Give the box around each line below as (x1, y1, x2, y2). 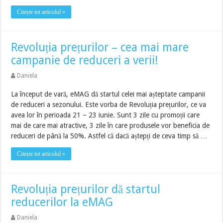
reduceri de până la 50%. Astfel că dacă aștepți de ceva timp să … (11, 132, 208, 140)
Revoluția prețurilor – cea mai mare (11, 41, 189, 54)
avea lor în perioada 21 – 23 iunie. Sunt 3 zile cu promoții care (11, 111, 200, 119)
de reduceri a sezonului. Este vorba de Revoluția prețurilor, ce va (11, 101, 207, 109)
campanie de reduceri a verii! (11, 54, 159, 67)
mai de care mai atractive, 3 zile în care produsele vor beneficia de (11, 121, 210, 129)
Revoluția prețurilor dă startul (11, 183, 161, 196)
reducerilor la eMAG (11, 196, 113, 209)
